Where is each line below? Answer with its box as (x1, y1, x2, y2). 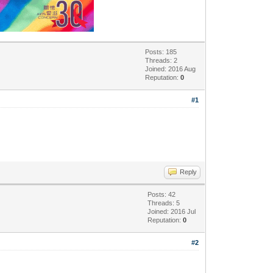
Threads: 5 (147, 199, 180, 207)
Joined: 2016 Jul (147, 207, 196, 215)
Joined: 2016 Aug (145, 65, 196, 73)
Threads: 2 (145, 56, 178, 64)
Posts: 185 (145, 48, 177, 55)
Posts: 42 (147, 190, 176, 198)
